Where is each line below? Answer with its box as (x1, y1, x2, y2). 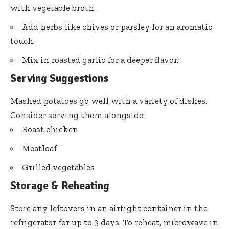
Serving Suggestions (10, 71, 108, 85)
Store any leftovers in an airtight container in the (10, 203, 208, 214)
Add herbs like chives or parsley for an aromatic (22, 21, 212, 32)
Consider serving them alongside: (10, 110, 145, 121)
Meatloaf (22, 143, 57, 154)
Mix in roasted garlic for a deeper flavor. (22, 54, 178, 65)
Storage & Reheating (10, 179, 109, 193)
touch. (10, 35, 35, 46)
